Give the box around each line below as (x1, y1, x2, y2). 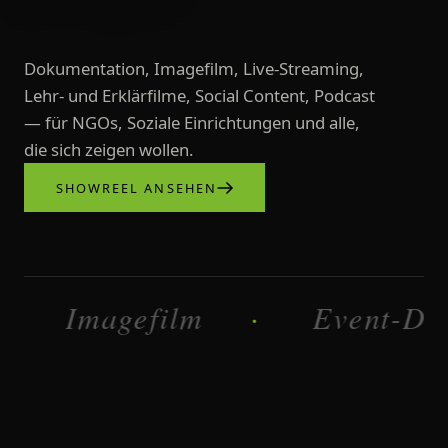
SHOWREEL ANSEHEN (56, 178, 217, 197)
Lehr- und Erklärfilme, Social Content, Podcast (24, 84, 375, 108)
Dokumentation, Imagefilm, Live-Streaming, (24, 57, 364, 81)
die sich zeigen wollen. (24, 138, 194, 162)
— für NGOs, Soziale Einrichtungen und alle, (24, 111, 360, 135)
